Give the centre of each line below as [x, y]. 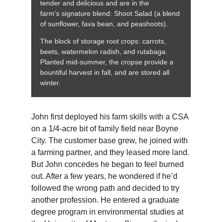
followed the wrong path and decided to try [105, 188]
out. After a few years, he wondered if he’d [104, 176]
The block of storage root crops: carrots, [103, 41]
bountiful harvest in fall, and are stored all [105, 72]
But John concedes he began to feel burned [107, 164]
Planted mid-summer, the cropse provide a [107, 62]
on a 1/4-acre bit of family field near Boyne [105, 128]
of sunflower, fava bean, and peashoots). [104, 24]
